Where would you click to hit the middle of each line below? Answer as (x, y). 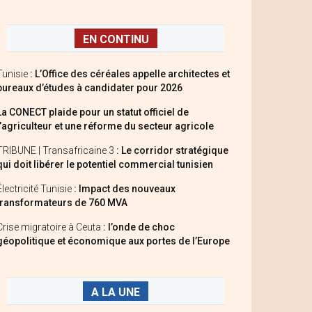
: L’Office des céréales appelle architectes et (129, 74)
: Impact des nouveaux (125, 189)
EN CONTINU (116, 39)
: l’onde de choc (139, 227)
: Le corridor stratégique (172, 150)
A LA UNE (116, 292)
